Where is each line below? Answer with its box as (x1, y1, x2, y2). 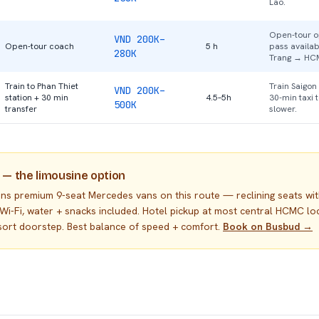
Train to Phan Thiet (5, 80, 78, 92)
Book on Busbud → (223, 220, 313, 233)
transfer (5, 103, 37, 115)
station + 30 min (5, 92, 68, 103)
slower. (269, 103, 297, 115)
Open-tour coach (5, 41, 74, 52)
